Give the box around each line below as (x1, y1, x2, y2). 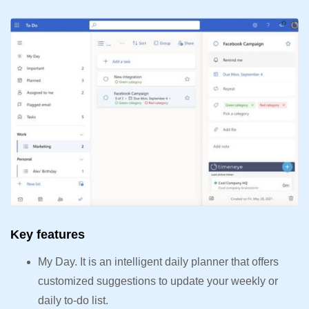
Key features (10, 227, 85, 241)
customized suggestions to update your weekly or (38, 275, 278, 287)
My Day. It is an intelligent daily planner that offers (38, 255, 279, 268)
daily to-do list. (38, 294, 108, 306)
